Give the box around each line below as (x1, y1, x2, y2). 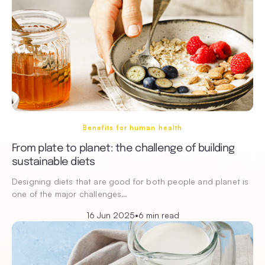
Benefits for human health (82, 124, 183, 132)
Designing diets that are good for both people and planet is (12, 176, 249, 187)
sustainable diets (12, 157, 95, 168)
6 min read (138, 210, 179, 221)
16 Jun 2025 (86, 210, 135, 221)
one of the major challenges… (12, 189, 128, 199)
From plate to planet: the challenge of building (12, 143, 235, 154)
